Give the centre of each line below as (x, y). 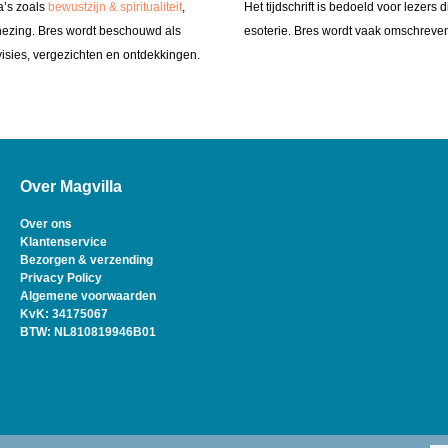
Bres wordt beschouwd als (109, 30)
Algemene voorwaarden (87, 296)
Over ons (45, 224)
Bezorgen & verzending (86, 260)
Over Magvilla (70, 187)
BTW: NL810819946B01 (87, 332)
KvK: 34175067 (63, 314)
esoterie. (267, 30)
